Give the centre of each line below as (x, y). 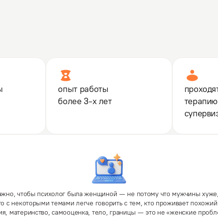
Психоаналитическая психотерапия (109, 37)
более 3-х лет (85, 101)
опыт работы (83, 89)
